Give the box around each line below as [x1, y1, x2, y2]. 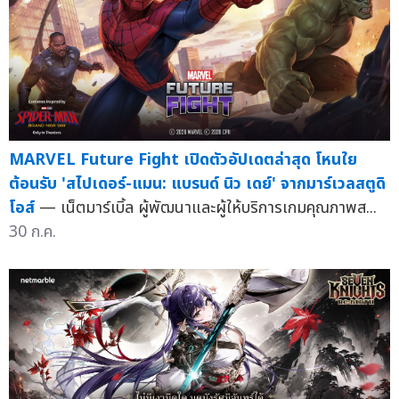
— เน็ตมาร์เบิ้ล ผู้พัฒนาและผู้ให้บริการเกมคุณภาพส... [39, 195, 377, 220]
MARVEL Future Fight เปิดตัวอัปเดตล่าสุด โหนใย [9, 147, 357, 172]
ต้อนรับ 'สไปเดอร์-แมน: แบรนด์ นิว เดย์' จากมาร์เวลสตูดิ [9, 171, 386, 196]
